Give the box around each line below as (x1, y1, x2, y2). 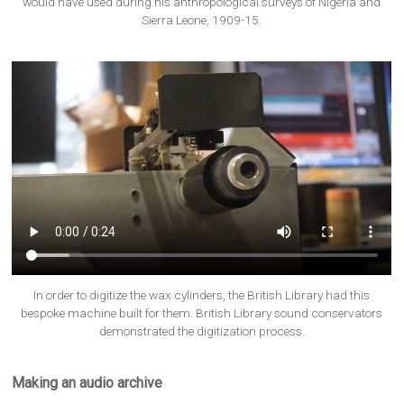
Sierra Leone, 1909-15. (142, 13, 262, 28)
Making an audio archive (12, 374, 163, 392)
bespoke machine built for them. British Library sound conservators (21, 306, 383, 321)
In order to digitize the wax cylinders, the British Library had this (33, 288, 371, 303)
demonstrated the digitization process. (98, 324, 305, 339)
